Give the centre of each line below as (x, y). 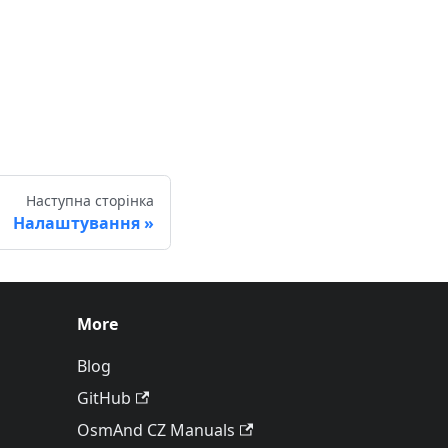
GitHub (104, 398)
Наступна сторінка (90, 201)
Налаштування (76, 223)
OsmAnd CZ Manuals (156, 430)
